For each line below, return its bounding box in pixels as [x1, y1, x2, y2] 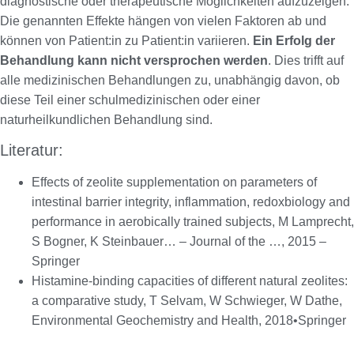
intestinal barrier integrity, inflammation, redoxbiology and [32, 195, 350, 209]
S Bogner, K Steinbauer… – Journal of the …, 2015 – [32, 235, 326, 249]
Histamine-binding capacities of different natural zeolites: [32, 274, 348, 288]
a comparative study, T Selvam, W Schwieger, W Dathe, [32, 294, 342, 308]
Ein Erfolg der [253, 34, 335, 48]
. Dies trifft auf [268, 54, 344, 68]
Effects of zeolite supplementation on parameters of [32, 175, 317, 190]
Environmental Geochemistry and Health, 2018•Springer [32, 314, 346, 328]
